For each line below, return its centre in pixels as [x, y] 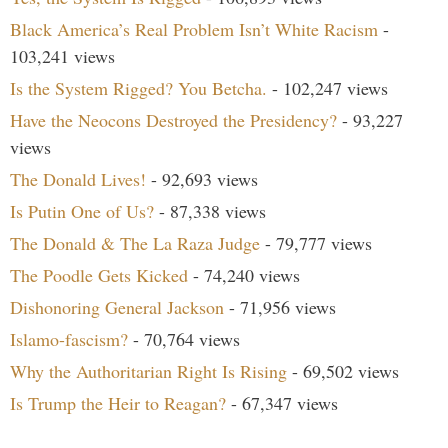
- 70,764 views [184, 338]
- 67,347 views [282, 402]
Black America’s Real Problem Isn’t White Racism [194, 28]
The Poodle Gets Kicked [99, 274]
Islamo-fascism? [69, 338]
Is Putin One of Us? [82, 210]
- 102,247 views [327, 87]
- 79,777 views [316, 242]
